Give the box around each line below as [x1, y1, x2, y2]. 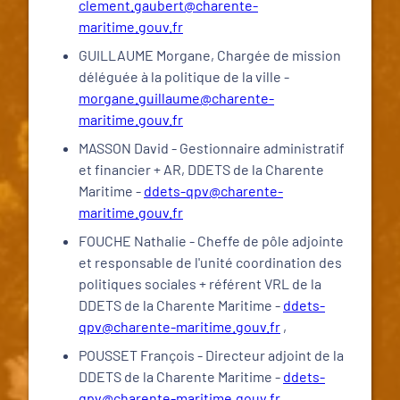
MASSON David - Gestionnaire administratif [79, 139, 345, 156]
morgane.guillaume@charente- [79, 89, 274, 106]
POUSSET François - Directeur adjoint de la [79, 346, 344, 363]
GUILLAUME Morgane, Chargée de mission [79, 46, 341, 63]
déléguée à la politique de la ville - [79, 68, 289, 85]
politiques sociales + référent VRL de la [79, 275, 321, 292]
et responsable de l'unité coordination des [79, 254, 342, 271]
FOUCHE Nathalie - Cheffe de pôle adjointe [79, 232, 344, 249]
